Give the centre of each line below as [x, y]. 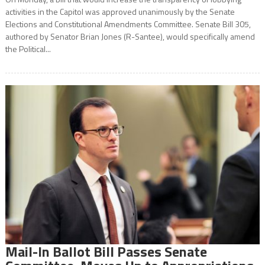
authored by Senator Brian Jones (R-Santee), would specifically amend [130, 37]
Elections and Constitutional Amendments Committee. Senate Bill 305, [128, 24]
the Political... [28, 49]
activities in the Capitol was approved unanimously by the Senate [120, 12]
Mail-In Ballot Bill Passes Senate [106, 251]
